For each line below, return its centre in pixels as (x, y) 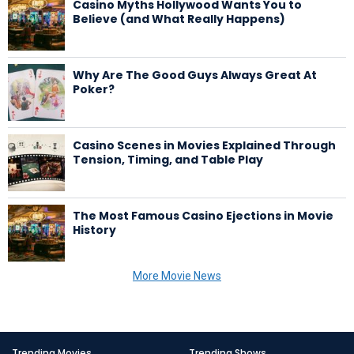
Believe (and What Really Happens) (179, 19)
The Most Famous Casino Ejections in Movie (203, 216)
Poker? (94, 90)
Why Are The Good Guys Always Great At (195, 75)
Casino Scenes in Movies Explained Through (204, 146)
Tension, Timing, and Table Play (168, 160)
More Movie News (177, 276)
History (94, 230)
